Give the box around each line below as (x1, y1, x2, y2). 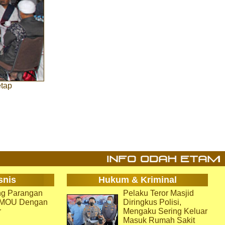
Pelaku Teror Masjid (123, 189, 194, 197)
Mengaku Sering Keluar (123, 207, 207, 215)
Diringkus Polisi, (123, 198, 181, 206)
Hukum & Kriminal (98, 175, 177, 185)
